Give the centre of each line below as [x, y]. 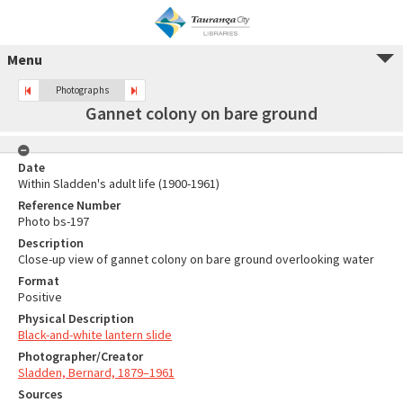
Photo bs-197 [54, 221]
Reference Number [69, 205]
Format [39, 281]
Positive [40, 297]
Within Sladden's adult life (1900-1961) [119, 184]
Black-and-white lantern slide [95, 335]
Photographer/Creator [81, 356]
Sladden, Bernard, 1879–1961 [96, 372]
